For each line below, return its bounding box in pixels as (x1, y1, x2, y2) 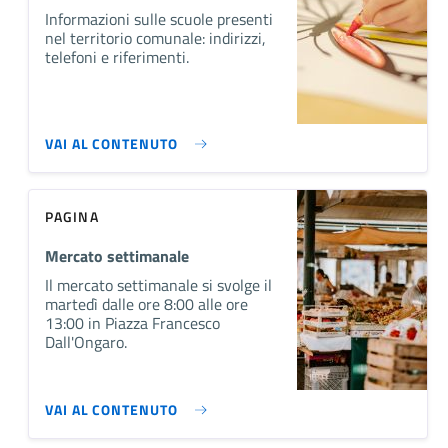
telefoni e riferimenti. (45, 44, 189, 69)
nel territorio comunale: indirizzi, (45, 25, 266, 50)
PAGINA (45, 205, 99, 227)
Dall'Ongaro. (45, 329, 127, 354)
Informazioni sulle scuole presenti (45, 6, 273, 31)
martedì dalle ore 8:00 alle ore (45, 291, 248, 316)
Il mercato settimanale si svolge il (45, 272, 272, 297)
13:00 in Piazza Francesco (45, 310, 220, 335)
